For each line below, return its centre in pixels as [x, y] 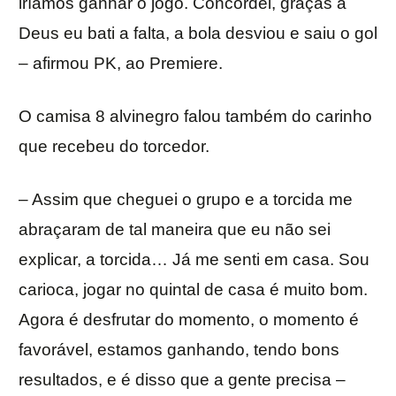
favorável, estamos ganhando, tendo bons [179, 350]
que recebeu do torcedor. [114, 147]
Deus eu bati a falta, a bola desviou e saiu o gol [198, 34]
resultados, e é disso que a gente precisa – [182, 380]
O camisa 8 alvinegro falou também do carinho [195, 117]
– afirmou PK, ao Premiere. [121, 64]
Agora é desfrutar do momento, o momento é [189, 320]
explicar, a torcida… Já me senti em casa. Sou [194, 260]
